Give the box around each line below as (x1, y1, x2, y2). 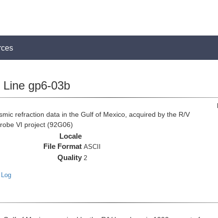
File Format (43, 142, 82, 150)
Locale (59, 132, 82, 140)
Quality (57, 153, 82, 162)
